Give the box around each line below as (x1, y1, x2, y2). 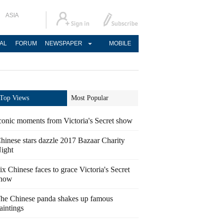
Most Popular (71, 94, 109, 102)
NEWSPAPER (45, 40, 82, 47)
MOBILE (109, 40, 131, 47)
